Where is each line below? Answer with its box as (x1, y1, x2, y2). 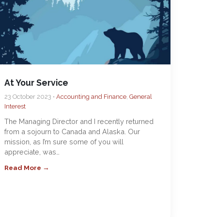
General (129, 93, 153, 100)
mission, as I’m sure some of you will (4, 138, 124, 146)
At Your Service (4, 77, 69, 88)
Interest (4, 103, 26, 110)
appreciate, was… (4, 148, 60, 156)
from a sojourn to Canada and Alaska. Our (4, 127, 140, 136)
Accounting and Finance (56, 93, 127, 100)
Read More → (4, 164, 50, 171)
